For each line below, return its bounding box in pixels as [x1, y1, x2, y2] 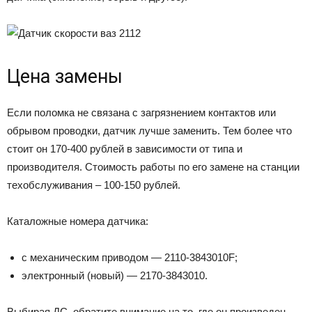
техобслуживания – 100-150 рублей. [7, 178, 180, 191]
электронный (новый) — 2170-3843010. [22, 269, 208, 281]
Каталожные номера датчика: [7, 214, 148, 227]
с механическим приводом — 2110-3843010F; [22, 251, 237, 263]
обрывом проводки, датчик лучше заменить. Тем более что [7, 124, 292, 136]
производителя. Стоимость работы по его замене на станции [7, 160, 299, 173]
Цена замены [7, 65, 123, 88]
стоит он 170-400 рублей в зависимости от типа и [7, 142, 242, 155]
